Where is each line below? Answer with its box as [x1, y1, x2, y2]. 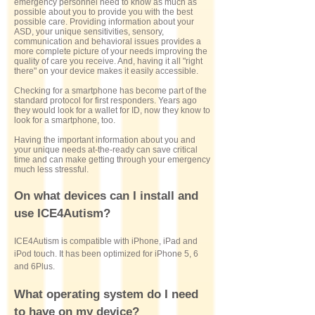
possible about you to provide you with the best [14, 7, 193, 17]
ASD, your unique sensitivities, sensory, [14, 27, 164, 37]
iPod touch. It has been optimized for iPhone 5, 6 [14, 249, 198, 259]
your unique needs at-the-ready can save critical [14, 145, 198, 155]
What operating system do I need [14, 288, 198, 301]
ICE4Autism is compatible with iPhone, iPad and [14, 236, 198, 246]
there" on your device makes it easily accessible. [14, 66, 198, 76]
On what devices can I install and [14, 189, 198, 202]
